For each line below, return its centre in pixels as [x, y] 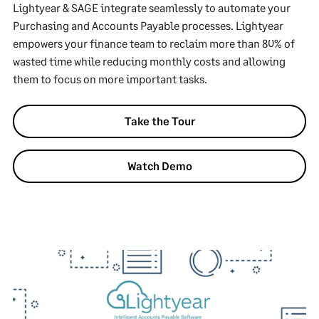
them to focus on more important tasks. [110, 79]
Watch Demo [159, 166]
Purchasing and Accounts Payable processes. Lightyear [148, 25]
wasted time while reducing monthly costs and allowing [149, 61]
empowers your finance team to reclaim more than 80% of [154, 43]
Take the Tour [159, 121]
